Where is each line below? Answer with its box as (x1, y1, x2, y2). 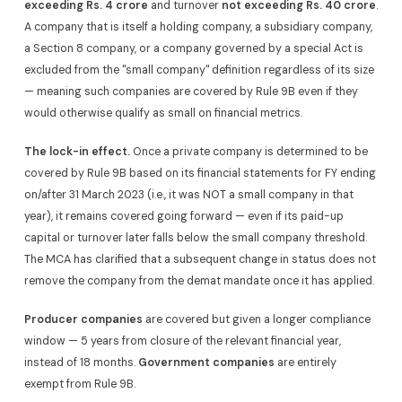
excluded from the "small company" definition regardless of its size (23, 62, 374, 77)
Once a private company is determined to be (129, 144, 368, 160)
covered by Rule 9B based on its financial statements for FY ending (23, 166, 376, 181)
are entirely (274, 355, 336, 371)
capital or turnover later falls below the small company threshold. (23, 231, 367, 246)
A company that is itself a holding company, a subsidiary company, (23, 19, 372, 34)
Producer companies (23, 312, 143, 328)
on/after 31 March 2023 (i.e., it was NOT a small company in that (23, 188, 354, 203)
